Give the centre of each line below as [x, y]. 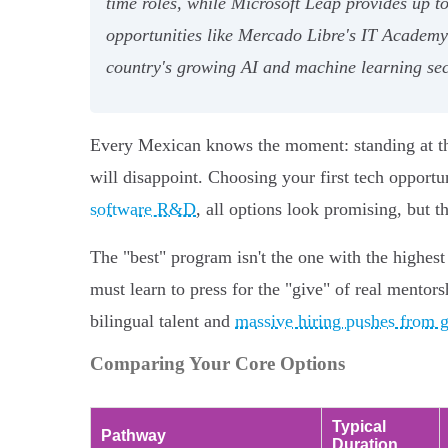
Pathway [133, 435]
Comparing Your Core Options [217, 363]
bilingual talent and [162, 320]
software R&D [143, 208]
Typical [359, 426]
